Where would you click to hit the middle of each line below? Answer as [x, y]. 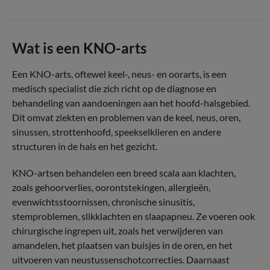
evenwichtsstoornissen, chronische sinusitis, [103, 202]
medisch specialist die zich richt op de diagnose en [114, 88]
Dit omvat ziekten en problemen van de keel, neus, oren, [126, 117]
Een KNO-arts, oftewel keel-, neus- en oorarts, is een [119, 74]
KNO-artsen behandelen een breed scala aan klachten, [124, 173]
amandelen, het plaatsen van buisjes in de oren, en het [122, 245]
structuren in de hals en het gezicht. [85, 146]
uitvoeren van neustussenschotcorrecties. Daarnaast [121, 259]
